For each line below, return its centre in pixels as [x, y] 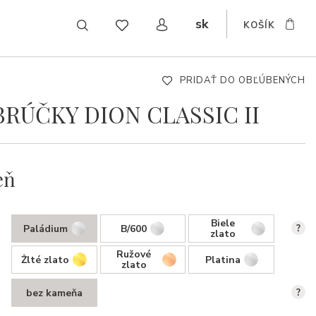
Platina [223, 260]
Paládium [45, 229]
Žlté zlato [45, 260]
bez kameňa [54, 293]
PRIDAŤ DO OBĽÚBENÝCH [243, 80]
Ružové [134, 254]
